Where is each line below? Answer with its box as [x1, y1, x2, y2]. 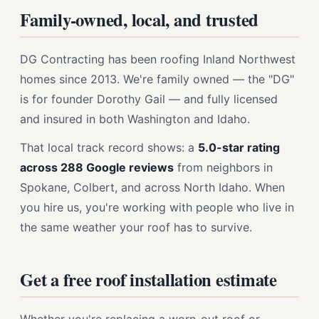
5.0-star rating [198, 140, 280, 155]
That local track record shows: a [20, 140, 198, 155]
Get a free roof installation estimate [20, 266, 277, 292]
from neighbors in [174, 160, 273, 174]
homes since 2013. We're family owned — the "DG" [20, 72, 294, 86]
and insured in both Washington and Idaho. [20, 112, 250, 126]
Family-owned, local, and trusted [20, 6, 259, 32]
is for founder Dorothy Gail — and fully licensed [20, 92, 278, 106]
